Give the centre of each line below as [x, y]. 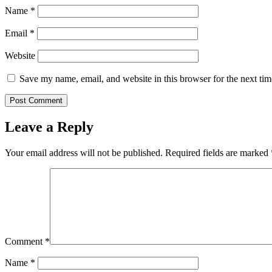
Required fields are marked [218, 152]
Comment [25, 241]
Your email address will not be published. [84, 152]
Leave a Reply [49, 127]
